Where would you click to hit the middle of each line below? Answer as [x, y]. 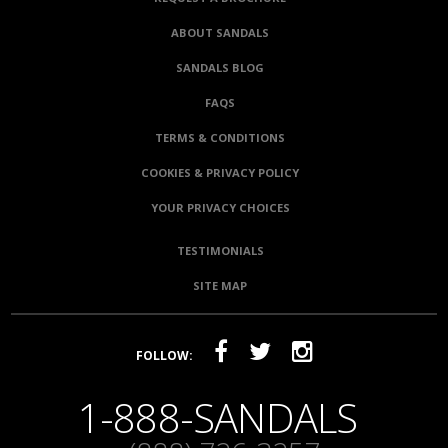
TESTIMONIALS [220, 251]
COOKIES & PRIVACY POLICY [220, 173]
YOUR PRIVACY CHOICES [220, 208]
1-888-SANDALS [217, 418]
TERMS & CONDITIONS [220, 138]
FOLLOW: [164, 356]
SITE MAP [220, 286]
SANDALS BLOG [220, 68]
